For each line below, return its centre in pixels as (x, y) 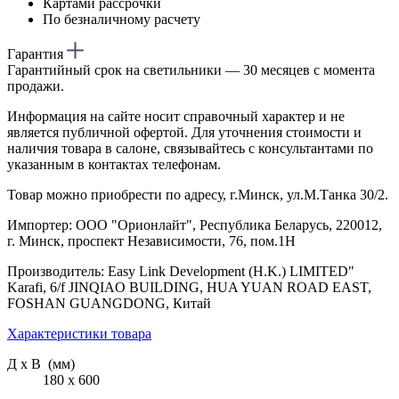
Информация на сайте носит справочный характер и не (176, 116)
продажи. (36, 85)
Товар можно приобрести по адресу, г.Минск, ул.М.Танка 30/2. (198, 194)
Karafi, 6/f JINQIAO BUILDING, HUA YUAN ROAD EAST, (189, 287)
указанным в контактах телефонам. (114, 164)
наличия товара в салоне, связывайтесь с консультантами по (190, 148)
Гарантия (37, 53)
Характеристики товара (79, 333)
